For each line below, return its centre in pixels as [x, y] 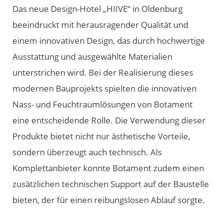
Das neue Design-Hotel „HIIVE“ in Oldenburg [98, 9]
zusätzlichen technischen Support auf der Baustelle [111, 184]
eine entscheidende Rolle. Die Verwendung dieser [109, 120]
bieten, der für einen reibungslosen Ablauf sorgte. [109, 200]
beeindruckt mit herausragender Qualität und [100, 25]
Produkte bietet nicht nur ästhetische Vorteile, [101, 136]
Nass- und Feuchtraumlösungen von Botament [103, 105]
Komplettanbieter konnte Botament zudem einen [108, 168]
